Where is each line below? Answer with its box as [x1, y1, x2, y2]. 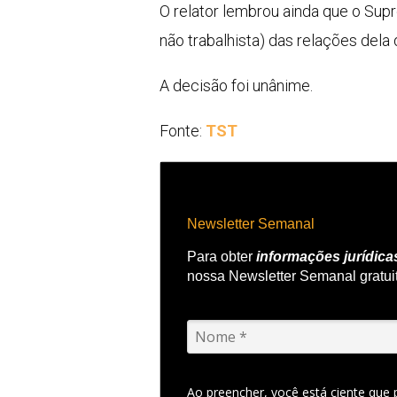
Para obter [187, 248, 256, 264]
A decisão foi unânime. [160, 76, 313, 96]
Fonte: [160, 121, 206, 141]
